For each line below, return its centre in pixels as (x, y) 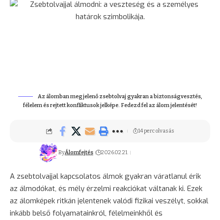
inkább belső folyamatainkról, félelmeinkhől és (86, 213)
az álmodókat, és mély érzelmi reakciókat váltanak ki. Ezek (106, 188)
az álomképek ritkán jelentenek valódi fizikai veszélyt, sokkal (109, 201)
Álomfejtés (79, 152)
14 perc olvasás (156, 131)
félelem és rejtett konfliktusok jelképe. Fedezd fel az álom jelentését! (110, 105)
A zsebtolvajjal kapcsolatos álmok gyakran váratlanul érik (105, 176)
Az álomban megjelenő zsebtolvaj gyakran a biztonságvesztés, (120, 96)
